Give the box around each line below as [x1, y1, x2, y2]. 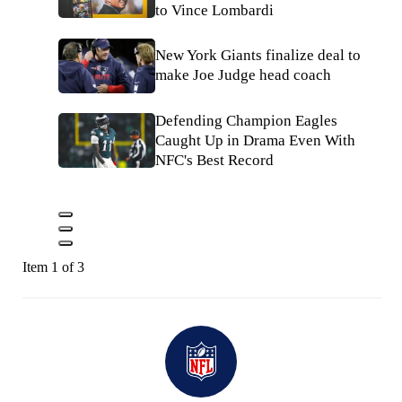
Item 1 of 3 [22, 258, 84, 275]
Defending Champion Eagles [155, 111, 337, 129]
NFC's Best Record [155, 151, 274, 169]
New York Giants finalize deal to [155, 47, 361, 65]
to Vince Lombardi [155, 2, 274, 19]
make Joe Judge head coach [155, 66, 331, 84]
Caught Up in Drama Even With [155, 131, 355, 149]
